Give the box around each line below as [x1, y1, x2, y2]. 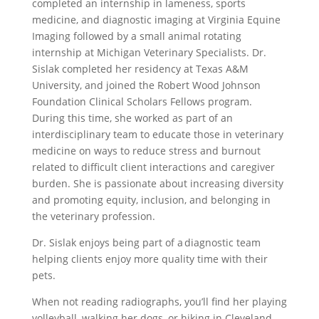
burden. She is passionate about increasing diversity [31, 177, 283, 191]
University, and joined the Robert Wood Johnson [31, 78, 261, 93]
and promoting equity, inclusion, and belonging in [31, 193, 271, 207]
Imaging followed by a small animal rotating [31, 29, 241, 43]
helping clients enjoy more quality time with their [31, 252, 268, 266]
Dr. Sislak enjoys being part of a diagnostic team [31, 236, 261, 250]
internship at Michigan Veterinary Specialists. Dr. [31, 46, 266, 60]
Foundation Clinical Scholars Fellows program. [31, 95, 252, 109]
